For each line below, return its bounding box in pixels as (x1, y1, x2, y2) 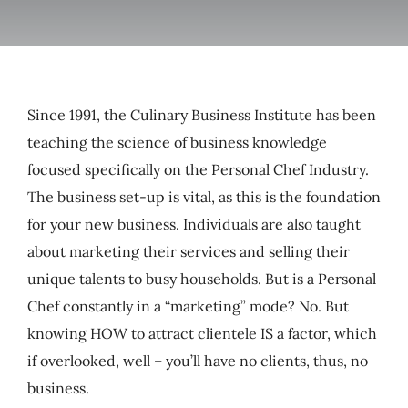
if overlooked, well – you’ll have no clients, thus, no (26, 351, 368, 370)
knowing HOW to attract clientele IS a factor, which (26, 323, 377, 342)
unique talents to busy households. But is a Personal (26, 269, 376, 288)
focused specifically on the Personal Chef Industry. (26, 159, 369, 178)
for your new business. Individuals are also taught (26, 214, 361, 233)
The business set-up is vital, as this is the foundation (26, 187, 381, 206)
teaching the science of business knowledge (26, 132, 327, 151)
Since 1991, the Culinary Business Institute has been (26, 105, 376, 124)
